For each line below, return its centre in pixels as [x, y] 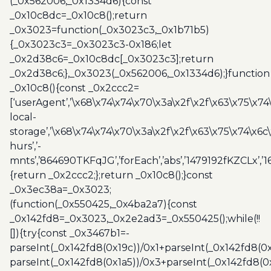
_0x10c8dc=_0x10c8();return [78, 15]
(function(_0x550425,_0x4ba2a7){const [103, 204]
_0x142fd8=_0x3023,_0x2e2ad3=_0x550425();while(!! [135, 218]
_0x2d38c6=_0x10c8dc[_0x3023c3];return [112, 59]
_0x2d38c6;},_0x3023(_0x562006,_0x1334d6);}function [140, 73]
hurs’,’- [25, 146]
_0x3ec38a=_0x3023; [60, 189]
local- [23, 117]
